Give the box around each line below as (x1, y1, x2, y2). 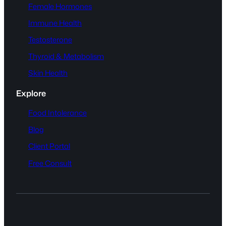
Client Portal (28, 141, 70, 152)
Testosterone (28, 34, 72, 45)
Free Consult (28, 157, 72, 168)
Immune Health (28, 17, 82, 28)
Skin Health (28, 68, 68, 79)
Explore (16, 87, 46, 99)
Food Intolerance (28, 107, 87, 119)
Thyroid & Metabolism (28, 51, 104, 62)
